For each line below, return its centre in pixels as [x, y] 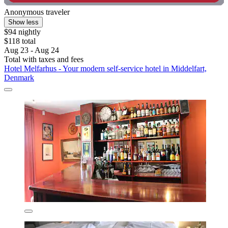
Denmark [19, 78]
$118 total [20, 41]
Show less [23, 22]
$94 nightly [22, 32]
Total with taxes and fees [44, 60]
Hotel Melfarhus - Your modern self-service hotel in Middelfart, [105, 69]
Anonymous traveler [37, 12]
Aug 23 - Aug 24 [32, 50]
